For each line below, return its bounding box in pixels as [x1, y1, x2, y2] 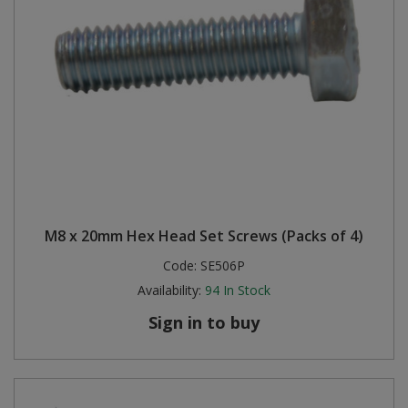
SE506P [200, 257, 245, 274]
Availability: [138, 281, 201, 299]
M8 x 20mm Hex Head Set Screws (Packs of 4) [45, 226, 363, 246]
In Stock [223, 281, 270, 299]
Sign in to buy [148, 311, 260, 333]
